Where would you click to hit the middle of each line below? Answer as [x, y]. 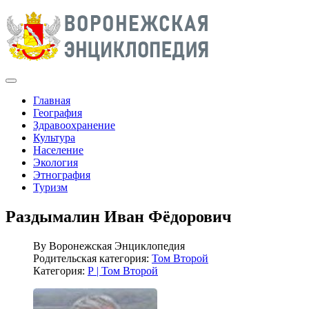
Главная [52, 100]
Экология [56, 162]
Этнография [62, 175]
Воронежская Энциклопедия [117, 246]
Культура [54, 138]
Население [58, 150]
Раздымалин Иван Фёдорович [119, 216]
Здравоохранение [74, 125]
